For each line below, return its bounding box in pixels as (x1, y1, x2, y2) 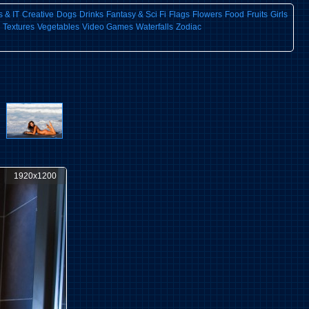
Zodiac (176, 22, 201, 32)
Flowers (192, 10, 222, 19)
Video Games (82, 22, 133, 32)
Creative (21, 10, 54, 19)
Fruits (246, 10, 268, 19)
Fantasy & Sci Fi (106, 10, 166, 19)
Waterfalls (136, 22, 173, 32)
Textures (3, 22, 34, 32)
